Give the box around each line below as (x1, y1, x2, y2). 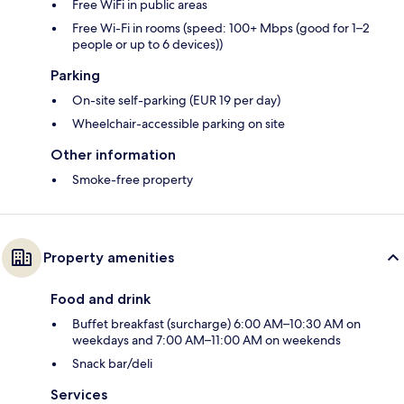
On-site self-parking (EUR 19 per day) (72, 92, 280, 109)
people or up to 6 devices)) (72, 36, 223, 53)
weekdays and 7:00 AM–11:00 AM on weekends (72, 332, 341, 349)
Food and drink (50, 290, 151, 308)
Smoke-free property (72, 171, 193, 188)
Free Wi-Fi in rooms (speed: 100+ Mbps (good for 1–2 (72, 20, 370, 37)
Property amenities (43, 249, 174, 267)
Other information (50, 146, 176, 164)
